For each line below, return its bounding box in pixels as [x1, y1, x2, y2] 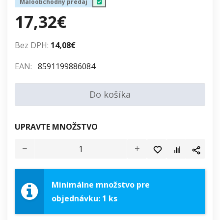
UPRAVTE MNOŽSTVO [15, 121, 98, 133]
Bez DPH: [15, 40, 49, 51]
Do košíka [89, 88, 131, 101]
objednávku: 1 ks [52, 193, 117, 204]
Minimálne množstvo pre [52, 179, 150, 191]
